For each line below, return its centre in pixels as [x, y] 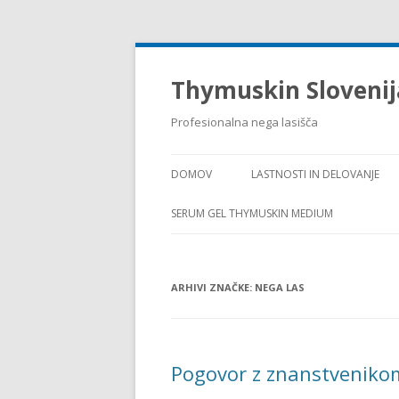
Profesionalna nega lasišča [244, 122]
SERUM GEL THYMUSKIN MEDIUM [252, 213]
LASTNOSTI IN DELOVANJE [315, 174]
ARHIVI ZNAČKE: [213, 287]
